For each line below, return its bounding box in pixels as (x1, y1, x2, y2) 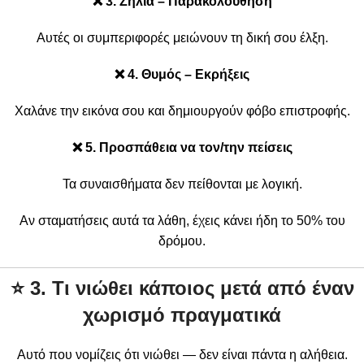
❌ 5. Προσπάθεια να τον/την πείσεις (71, 140, 292, 154)
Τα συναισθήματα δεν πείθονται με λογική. (62, 176, 302, 191)
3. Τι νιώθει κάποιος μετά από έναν (29, 276, 354, 299)
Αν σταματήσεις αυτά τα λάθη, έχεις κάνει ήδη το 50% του (19, 213, 345, 227)
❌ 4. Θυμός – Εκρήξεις (115, 67, 249, 81)
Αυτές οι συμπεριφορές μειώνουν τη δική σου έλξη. (36, 30, 328, 45)
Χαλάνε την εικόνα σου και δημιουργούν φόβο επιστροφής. (14, 103, 350, 118)
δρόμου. (158, 233, 206, 248)
